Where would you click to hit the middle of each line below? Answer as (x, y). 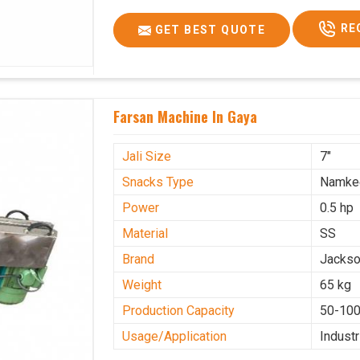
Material (145, 234)
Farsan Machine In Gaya (186, 117)
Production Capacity (179, 311)
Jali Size (147, 157)
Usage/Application (175, 337)
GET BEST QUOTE (209, 30)
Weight (142, 285)
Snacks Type (158, 182)
